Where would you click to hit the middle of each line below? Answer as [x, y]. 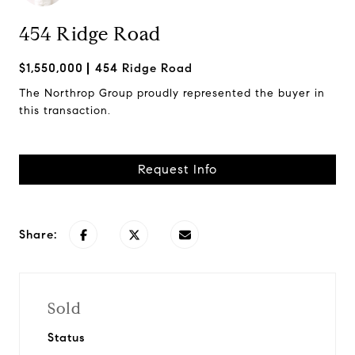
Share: [38, 235]
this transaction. [67, 111]
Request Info [177, 169]
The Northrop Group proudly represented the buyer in [172, 93]
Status [66, 338]
